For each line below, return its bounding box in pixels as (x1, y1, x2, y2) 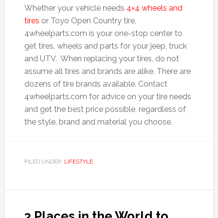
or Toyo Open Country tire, (39, 16, 136, 26)
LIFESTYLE (64, 158, 93, 165)
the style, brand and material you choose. (24, 117, 172, 127)
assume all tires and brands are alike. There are (24, 67, 191, 76)
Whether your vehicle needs (24, 3, 127, 13)
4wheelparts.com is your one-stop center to (24, 29, 182, 38)
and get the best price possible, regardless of (24, 105, 186, 114)
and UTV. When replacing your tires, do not (24, 54, 179, 64)
